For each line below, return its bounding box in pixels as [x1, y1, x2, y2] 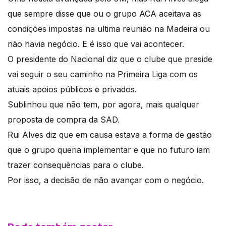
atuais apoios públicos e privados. [8, 84, 137, 94]
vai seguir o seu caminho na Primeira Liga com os [8, 69, 198, 79]
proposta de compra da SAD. [8, 114, 120, 125]
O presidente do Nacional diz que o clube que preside [8, 53, 212, 64]
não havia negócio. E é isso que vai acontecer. [8, 38, 184, 49]
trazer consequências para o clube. [8, 159, 144, 170]
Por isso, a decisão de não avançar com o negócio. [8, 175, 204, 185]
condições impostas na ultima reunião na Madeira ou [8, 23, 210, 34]
